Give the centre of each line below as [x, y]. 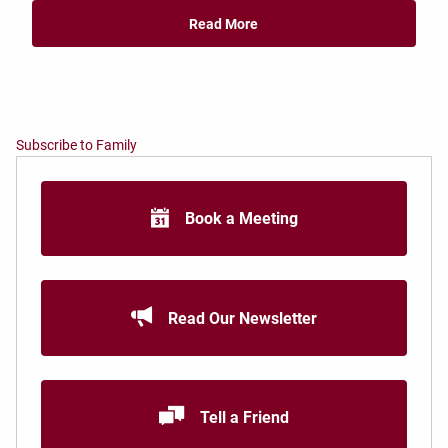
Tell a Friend [244, 417]
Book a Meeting [241, 219]
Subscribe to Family [76, 145]
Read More [224, 23]
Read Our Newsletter [242, 318]
